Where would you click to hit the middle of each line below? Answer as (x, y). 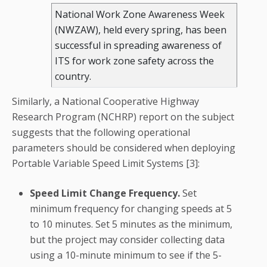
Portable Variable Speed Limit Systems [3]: (106, 164)
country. (73, 77)
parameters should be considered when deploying (124, 148)
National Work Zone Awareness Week (140, 15)
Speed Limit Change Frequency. (105, 193)
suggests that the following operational (101, 133)
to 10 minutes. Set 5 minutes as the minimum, (131, 224)
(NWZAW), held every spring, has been (141, 30)
